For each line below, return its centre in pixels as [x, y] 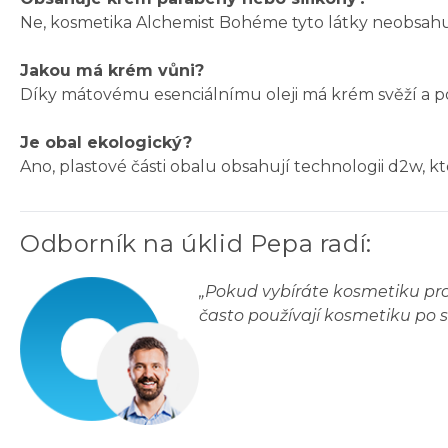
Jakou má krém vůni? [112, 71]
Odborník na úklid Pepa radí [193, 244]
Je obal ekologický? [106, 143]
